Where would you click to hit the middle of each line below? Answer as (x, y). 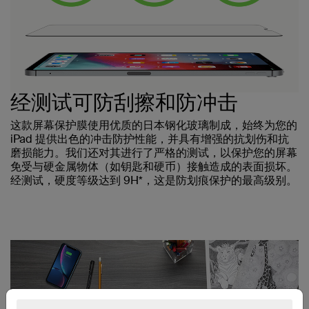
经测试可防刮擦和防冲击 (124, 102)
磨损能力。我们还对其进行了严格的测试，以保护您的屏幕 (154, 152)
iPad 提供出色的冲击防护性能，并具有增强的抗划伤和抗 (150, 139)
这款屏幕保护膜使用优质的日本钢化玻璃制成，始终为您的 (154, 125)
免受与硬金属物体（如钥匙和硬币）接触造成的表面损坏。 (154, 166)
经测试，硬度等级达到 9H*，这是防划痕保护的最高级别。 (154, 180)
